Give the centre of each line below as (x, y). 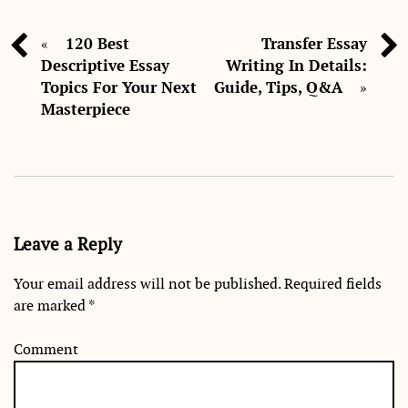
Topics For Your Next (119, 87)
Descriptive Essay (105, 65)
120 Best (97, 43)
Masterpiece (86, 109)
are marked (51, 306)
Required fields (331, 284)
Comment (46, 350)
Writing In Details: (296, 65)
